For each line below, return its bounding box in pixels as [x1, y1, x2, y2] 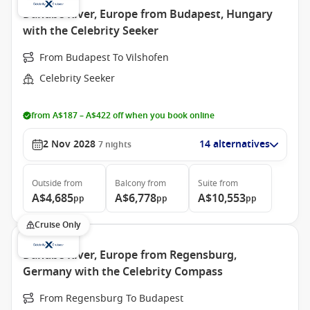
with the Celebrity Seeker [23, 23, 158, 39]
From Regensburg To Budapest [39, 291, 183, 306]
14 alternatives [199, 137, 270, 152]
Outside [32, 177, 62, 190]
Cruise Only [35, 219, 81, 231]
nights [105, 138, 131, 151]
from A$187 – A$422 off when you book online [31, 109, 215, 122]
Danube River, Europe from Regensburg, [23, 247, 237, 264]
